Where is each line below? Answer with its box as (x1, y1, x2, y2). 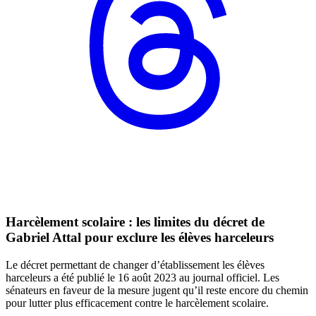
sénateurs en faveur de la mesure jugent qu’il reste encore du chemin (6, 284, 308, 296)
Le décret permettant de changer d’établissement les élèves (6, 258, 265, 271)
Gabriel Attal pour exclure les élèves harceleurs (6, 230, 274, 245)
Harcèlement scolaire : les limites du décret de (6, 214, 265, 230)
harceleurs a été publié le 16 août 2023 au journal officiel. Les (6, 271, 279, 284)
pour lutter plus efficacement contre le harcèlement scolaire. (6, 296, 269, 309)
